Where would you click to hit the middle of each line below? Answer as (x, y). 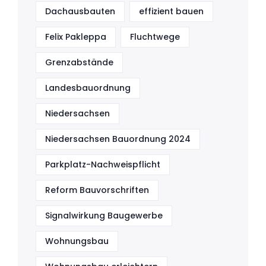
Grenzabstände (79, 63)
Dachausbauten (80, 12)
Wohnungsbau (77, 241)
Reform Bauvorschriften (97, 190)
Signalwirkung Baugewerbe (104, 216)
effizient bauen (171, 12)
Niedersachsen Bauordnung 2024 (118, 139)
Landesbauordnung (88, 88)
